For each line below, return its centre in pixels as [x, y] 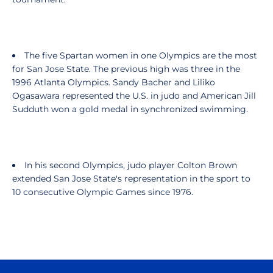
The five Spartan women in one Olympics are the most [141, 55]
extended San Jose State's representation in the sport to [131, 179]
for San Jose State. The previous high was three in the [126, 69]
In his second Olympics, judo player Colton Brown [131, 165]
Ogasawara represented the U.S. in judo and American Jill [134, 96]
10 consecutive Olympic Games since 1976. [103, 192]
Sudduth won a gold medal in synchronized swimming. [130, 109]
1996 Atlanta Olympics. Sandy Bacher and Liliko [114, 82]
